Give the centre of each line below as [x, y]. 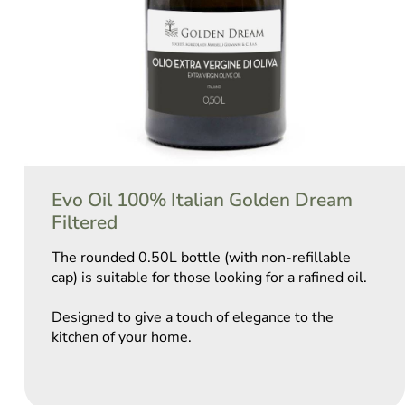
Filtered [84, 223]
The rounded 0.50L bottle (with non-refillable [201, 258]
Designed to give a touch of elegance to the [192, 318]
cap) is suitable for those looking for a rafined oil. [209, 278]
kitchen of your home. [121, 338]
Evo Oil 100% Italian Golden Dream [202, 200]
